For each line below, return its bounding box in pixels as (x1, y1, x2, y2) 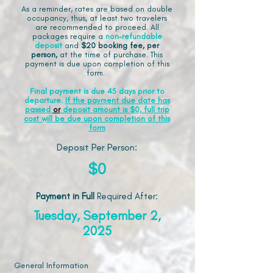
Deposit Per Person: (57, 141, 137, 153)
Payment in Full (36, 191, 97, 202)
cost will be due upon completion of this (24, 114, 170, 123)
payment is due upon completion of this (24, 59, 169, 68)
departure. (24, 96, 65, 105)
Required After (97, 191, 155, 202)
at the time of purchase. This (60, 50, 163, 59)
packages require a (32, 32, 105, 41)
